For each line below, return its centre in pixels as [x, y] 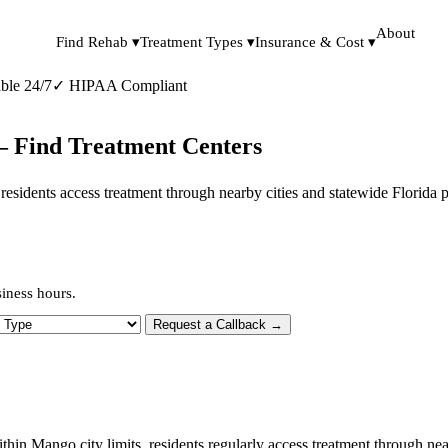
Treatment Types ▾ [197, 42]
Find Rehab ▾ [98, 42]
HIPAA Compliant [126, 85]
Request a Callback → [218, 324]
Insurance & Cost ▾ [315, 42]
